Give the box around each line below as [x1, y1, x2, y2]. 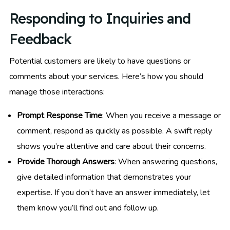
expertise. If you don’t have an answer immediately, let [17, 186, 210, 198]
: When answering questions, [114, 156, 217, 167]
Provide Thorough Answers [17, 156, 114, 167]
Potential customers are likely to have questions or [9, 55, 190, 67]
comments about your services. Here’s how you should [9, 70, 203, 82]
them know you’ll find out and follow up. [17, 202, 159, 214]
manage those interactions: [9, 86, 105, 98]
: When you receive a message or [102, 109, 221, 121]
